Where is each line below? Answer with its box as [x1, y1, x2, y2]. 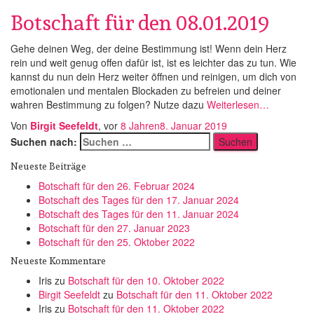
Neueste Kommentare [11, 253, 106, 268]
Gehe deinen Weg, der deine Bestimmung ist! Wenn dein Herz [11, 41, 287, 55]
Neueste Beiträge [11, 158, 86, 174]
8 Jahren [121, 118, 160, 132]
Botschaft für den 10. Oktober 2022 [68, 273, 224, 287]
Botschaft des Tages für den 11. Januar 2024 [39, 207, 239, 221]
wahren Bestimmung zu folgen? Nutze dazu [11, 97, 204, 111]
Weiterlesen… [204, 97, 269, 111]
